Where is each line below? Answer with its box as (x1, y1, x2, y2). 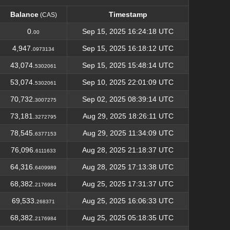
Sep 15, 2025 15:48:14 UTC (82, 61, 174, 69)
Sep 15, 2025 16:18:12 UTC (82, 44, 174, 52)
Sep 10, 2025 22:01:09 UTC (82, 78, 174, 86)
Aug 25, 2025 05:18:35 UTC (82, 214, 174, 222)
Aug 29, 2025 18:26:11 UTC (82, 112, 174, 120)
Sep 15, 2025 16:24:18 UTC (82, 27, 174, 35)
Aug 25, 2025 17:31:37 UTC (82, 180, 174, 188)
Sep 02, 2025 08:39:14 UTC (82, 95, 174, 103)
